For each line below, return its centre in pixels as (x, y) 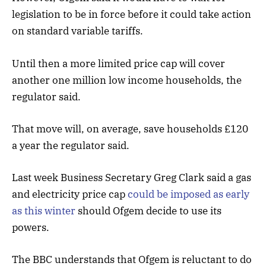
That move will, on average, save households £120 (130, 129)
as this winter (44, 210)
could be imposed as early (189, 194)
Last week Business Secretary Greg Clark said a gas (132, 177)
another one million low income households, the (127, 80)
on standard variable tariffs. (77, 31)
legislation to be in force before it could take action (132, 15)
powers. (31, 227)
